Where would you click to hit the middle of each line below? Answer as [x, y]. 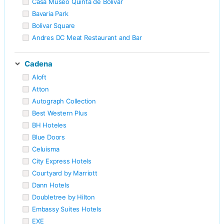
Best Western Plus [60, 113]
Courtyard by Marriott [65, 173]
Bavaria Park [50, 13]
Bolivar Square [54, 25]
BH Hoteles [49, 125]
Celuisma [46, 149]
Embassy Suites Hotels [67, 209]
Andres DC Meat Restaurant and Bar [87, 37]
